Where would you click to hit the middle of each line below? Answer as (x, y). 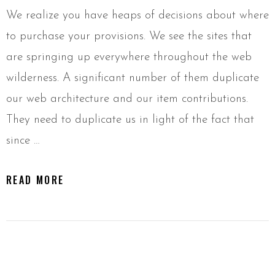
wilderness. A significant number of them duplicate (133, 79)
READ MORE (35, 180)
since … (23, 141)
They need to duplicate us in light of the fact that (130, 120)
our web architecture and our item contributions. (127, 99)
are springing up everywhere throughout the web (129, 58)
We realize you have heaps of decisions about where (137, 16)
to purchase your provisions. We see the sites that (129, 37)
